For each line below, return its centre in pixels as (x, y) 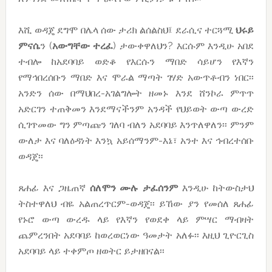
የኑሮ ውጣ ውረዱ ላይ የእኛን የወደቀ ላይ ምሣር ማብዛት (136, 219)
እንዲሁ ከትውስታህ (216, 188)
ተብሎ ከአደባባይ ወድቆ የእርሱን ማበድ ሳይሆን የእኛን (136, 61)
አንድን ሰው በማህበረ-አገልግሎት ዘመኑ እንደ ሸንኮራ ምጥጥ (136, 93)
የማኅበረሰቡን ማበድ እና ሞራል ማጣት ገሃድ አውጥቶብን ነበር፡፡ (136, 77)
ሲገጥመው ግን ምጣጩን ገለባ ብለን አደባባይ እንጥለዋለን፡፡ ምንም (136, 124)
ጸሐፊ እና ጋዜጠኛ (54, 188)
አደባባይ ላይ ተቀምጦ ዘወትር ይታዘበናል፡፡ (91, 251)
